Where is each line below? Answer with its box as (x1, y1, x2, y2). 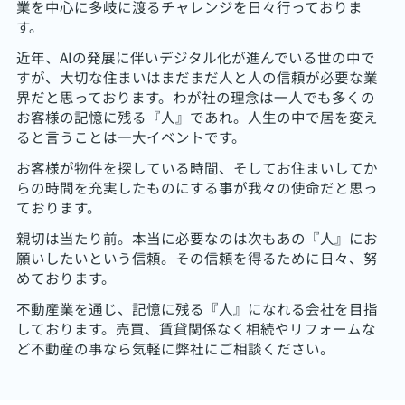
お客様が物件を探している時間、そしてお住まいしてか (15, 156, 378, 177)
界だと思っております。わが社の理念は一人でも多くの (15, 86, 375, 107)
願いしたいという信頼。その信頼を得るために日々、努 (15, 247, 378, 268)
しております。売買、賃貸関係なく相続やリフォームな (15, 317, 376, 338)
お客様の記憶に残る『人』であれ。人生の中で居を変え (15, 106, 378, 127)
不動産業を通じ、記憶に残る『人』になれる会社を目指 (15, 297, 378, 318)
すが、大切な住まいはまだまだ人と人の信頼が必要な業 (15, 66, 378, 87)
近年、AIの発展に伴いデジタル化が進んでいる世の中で (15, 46, 375, 67)
